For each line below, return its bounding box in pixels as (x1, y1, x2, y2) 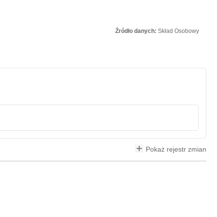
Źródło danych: (115, 28, 158, 34)
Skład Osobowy (158, 28, 199, 34)
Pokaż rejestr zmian (146, 145, 206, 153)
